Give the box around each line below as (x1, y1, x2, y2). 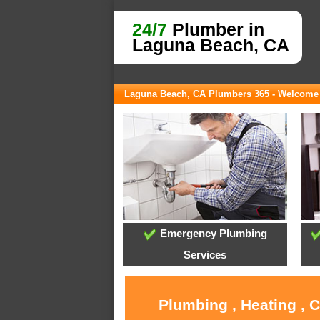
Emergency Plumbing (156, 227, 267, 240)
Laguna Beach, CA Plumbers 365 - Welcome (124, 89, 319, 99)
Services (184, 249, 227, 261)
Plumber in (167, 19, 264, 39)
